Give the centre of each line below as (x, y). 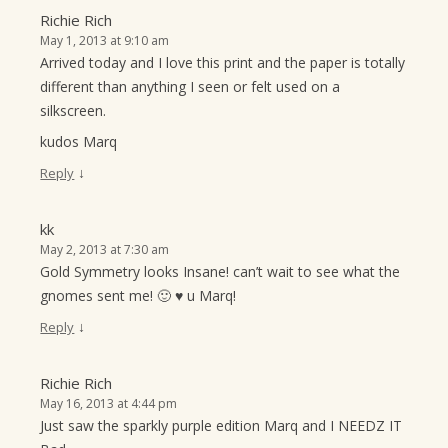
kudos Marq (79, 141)
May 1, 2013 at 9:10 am (105, 40)
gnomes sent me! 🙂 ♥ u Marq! (138, 295)
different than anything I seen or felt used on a (190, 86)
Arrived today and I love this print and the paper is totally (223, 62)
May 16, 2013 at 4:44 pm (109, 403)
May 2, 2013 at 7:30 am (105, 249)
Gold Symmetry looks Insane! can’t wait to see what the (220, 271)
